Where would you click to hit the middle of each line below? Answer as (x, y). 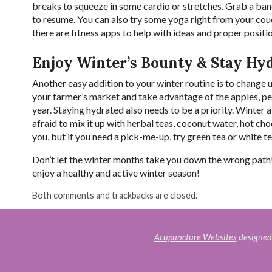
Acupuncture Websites (195, 237)
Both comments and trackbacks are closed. (114, 195)
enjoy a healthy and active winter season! (116, 173)
